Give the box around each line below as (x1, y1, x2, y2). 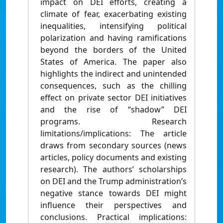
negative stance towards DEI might (40, 188, 187, 199)
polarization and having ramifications (40, 32, 187, 44)
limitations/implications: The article (40, 128, 187, 139)
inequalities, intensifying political (40, 20, 187, 32)
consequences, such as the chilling (40, 80, 187, 92)
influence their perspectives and (40, 200, 187, 211)
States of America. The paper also (40, 56, 187, 68)
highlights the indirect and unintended (40, 68, 187, 80)
